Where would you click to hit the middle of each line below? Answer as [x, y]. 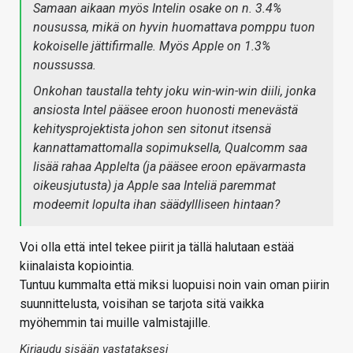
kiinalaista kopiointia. [77, 266]
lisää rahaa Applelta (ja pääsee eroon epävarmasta [169, 167]
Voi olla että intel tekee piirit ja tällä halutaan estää [157, 247]
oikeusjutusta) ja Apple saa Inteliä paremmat [154, 186]
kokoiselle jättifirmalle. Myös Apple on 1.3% [152, 46]
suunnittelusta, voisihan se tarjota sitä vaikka [142, 304]
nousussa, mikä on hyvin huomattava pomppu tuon [174, 28]
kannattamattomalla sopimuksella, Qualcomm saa [170, 148]
